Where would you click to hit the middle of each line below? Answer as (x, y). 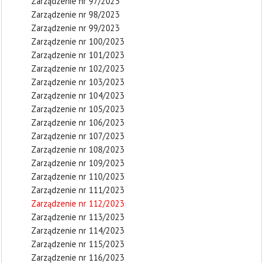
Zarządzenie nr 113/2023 (78, 217)
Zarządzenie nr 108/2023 (78, 149)
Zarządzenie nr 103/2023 (78, 82)
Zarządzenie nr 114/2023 (78, 230)
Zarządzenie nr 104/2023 (78, 95)
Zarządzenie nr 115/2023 (78, 244)
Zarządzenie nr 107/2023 (78, 136)
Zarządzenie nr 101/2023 (78, 55)
